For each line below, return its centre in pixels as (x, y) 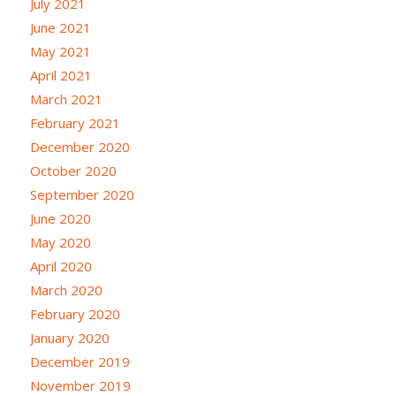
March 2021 (66, 99)
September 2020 (82, 194)
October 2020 (73, 170)
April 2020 (61, 266)
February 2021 (75, 122)
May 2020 (60, 242)
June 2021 (60, 27)
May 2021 (60, 51)
